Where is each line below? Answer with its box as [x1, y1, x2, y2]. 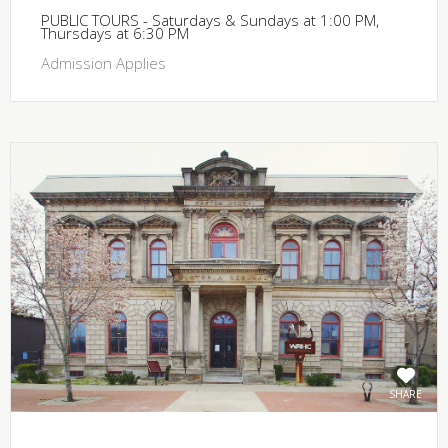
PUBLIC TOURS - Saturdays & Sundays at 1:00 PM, [41, 9, 379, 30]
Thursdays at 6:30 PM [41, 22, 189, 43]
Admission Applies [41, 52, 166, 73]
